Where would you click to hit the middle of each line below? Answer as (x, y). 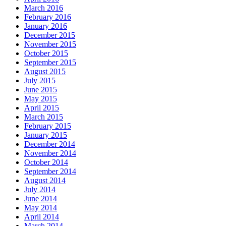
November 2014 (50, 153)
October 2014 (46, 162)
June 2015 (41, 90)
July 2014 (40, 190)
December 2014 (50, 144)
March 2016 (44, 8)
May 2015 (41, 99)
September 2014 (50, 172)
